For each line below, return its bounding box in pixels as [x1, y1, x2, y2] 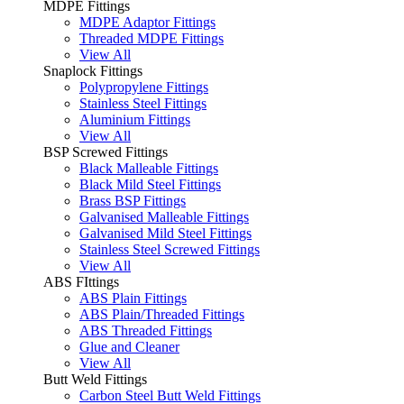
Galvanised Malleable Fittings [79, 209, 249, 225]
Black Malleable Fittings [79, 161, 218, 177]
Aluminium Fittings [79, 112, 190, 128]
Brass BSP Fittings [79, 193, 186, 209]
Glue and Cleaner [79, 339, 179, 355]
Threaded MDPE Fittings [79, 31, 224, 47]
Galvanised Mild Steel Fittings [79, 225, 252, 242]
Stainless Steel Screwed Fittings [79, 242, 260, 258]
